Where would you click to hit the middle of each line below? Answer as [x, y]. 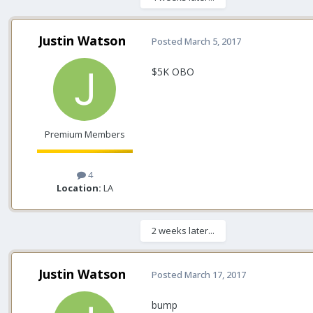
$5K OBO [173, 71]
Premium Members [85, 134]
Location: [79, 188]
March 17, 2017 [215, 275]
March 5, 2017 [213, 42]
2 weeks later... [183, 230]
